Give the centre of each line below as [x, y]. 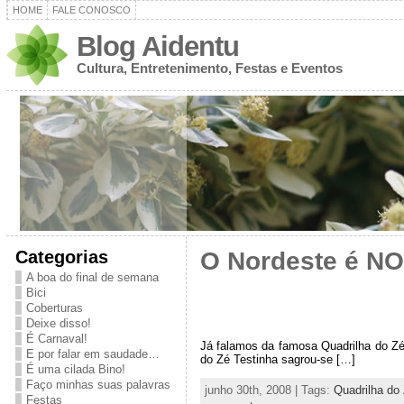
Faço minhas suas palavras [98, 385]
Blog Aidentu [157, 46]
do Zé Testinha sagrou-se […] [277, 360]
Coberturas [54, 308]
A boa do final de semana [92, 277]
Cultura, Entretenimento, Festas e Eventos [209, 68]
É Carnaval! [56, 339]
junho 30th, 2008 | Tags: [269, 390]
